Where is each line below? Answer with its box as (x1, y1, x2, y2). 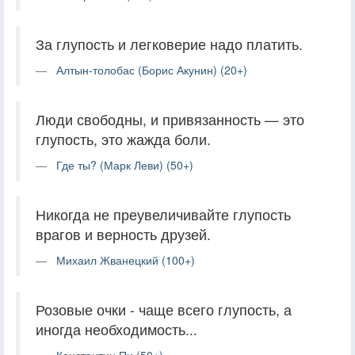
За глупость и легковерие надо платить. (36, 33, 303, 54)
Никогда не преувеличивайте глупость (36, 204, 291, 224)
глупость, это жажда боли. (36, 128, 211, 149)
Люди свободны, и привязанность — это (36, 109, 304, 129)
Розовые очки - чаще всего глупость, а (36, 299, 292, 319)
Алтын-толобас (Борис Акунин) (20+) (56, 61, 247, 78)
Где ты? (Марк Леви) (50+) (56, 156, 193, 173)
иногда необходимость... (36, 319, 197, 339)
